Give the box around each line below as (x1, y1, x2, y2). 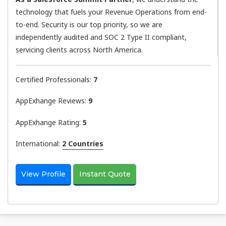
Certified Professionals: (16, 74, 93, 84)
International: (16, 139, 62, 149)
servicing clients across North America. (16, 45, 143, 55)
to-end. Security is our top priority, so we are (16, 20, 162, 30)
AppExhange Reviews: (16, 96, 88, 106)
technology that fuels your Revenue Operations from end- (16, 7, 207, 17)
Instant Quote (79, 169, 131, 179)
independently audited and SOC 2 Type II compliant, (16, 32, 187, 42)
